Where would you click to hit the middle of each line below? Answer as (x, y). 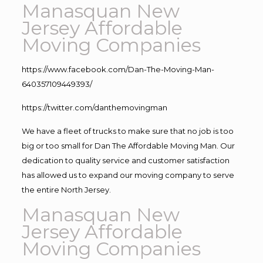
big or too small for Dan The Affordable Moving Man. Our (128, 145)
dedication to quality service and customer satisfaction (125, 160)
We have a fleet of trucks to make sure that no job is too (127, 131)
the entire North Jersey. (66, 189)
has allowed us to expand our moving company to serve (128, 175)
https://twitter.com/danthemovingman (94, 107)
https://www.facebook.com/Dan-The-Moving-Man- (118, 69)
